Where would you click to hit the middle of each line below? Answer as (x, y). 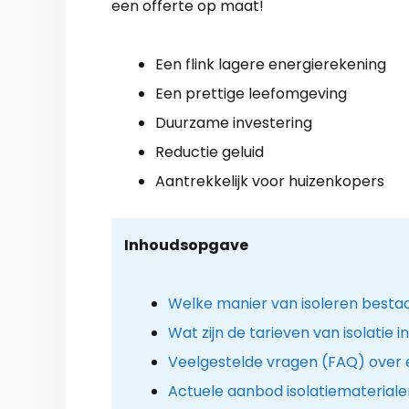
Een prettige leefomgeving (251, 93)
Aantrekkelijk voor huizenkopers (270, 181)
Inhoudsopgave (186, 245)
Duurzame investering (234, 122)
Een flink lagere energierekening (271, 64)
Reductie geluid (210, 152)
